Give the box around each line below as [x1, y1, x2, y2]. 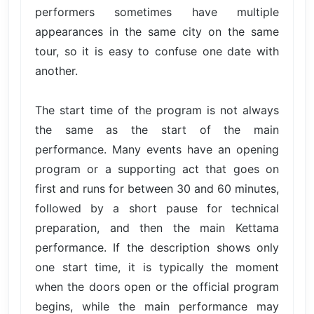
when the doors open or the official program [35, 279, 279, 294]
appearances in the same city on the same [35, 24, 279, 39]
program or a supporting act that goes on [35, 161, 279, 176]
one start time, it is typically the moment [35, 259, 279, 274]
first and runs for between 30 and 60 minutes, [35, 181, 279, 196]
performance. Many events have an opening [35, 142, 279, 156]
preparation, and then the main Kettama [35, 220, 279, 235]
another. [35, 63, 78, 78]
